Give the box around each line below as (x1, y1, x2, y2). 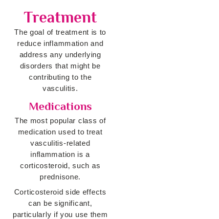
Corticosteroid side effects (14, 188, 107, 197)
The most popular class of (14, 116, 106, 125)
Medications (28, 100, 92, 113)
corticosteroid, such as (20, 161, 101, 170)
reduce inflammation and (17, 39, 104, 48)
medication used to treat (18, 128, 103, 136)
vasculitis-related (30, 139, 90, 148)
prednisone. (40, 173, 81, 181)
